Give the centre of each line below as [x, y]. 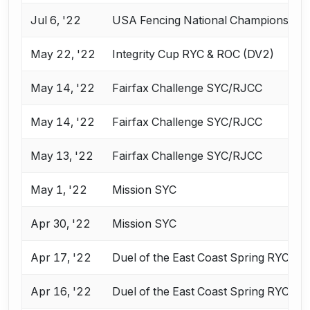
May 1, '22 [59, 190]
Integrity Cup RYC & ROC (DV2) [193, 54]
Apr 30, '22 [61, 224]
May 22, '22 [63, 54]
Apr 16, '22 [61, 292]
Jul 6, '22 [56, 20]
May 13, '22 [62, 156]
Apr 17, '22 [61, 258]
